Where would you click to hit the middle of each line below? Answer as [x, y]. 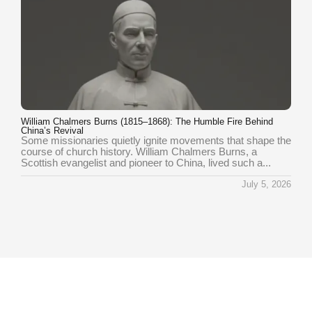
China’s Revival [52, 130]
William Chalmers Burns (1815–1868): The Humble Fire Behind [147, 121]
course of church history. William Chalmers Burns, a [139, 151]
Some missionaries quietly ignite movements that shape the [156, 140]
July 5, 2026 [266, 184]
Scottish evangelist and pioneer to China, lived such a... [146, 162]
